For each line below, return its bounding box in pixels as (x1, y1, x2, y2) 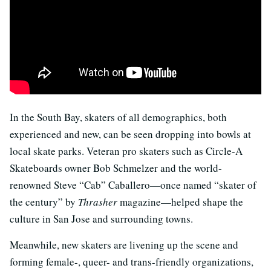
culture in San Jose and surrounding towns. (10, 211, 193, 226)
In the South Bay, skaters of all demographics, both (10, 109, 227, 124)
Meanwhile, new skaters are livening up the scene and (10, 237, 238, 252)
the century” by (10, 194, 78, 209)
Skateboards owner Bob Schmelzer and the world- (10, 160, 222, 175)
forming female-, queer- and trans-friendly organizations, (10, 254, 253, 269)
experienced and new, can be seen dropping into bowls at (10, 126, 251, 141)
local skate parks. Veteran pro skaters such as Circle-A (10, 143, 243, 158)
